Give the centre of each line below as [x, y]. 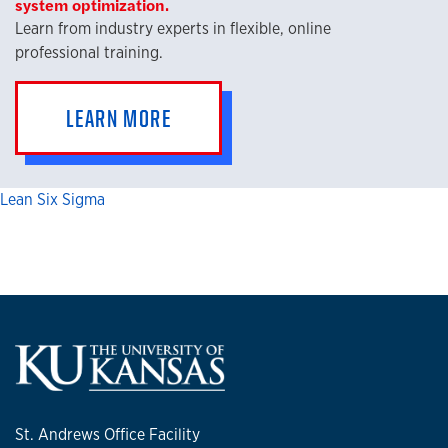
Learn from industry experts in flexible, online [173, 28]
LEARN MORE [118, 118]
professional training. [89, 52]
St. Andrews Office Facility [107, 435]
